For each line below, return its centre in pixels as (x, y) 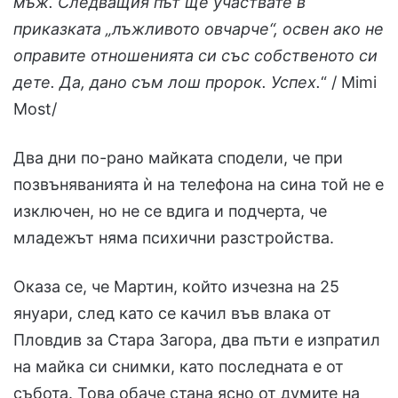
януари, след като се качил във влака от (172, 314)
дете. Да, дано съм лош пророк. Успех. (167, 83)
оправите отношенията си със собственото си (195, 56)
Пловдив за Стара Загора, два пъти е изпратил (197, 340)
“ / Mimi (349, 83)
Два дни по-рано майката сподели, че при (178, 158)
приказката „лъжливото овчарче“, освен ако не (199, 29)
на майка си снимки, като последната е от (179, 367)
